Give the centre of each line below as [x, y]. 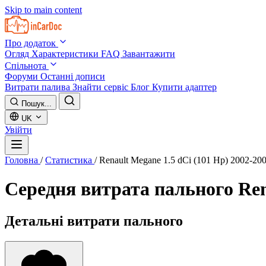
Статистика [70, 160]
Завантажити [149, 54]
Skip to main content [43, 10]
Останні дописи [73, 76]
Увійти [18, 130]
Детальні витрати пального [94, 221]
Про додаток [31, 43]
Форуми [23, 76]
